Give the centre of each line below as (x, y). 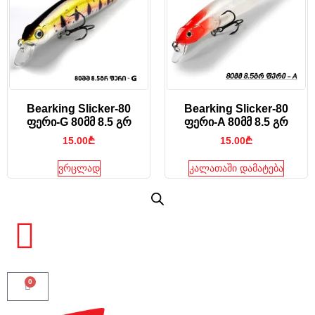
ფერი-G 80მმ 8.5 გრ (79, 122)
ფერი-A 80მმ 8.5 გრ (236, 122)
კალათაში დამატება (236, 168)
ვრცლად (79, 168)
